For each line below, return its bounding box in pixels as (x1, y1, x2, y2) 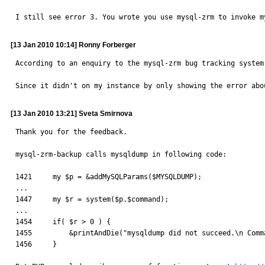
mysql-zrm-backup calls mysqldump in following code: (15, 150, 227, 159)
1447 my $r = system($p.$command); (15, 195, 169, 203)
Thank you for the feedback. (15, 128, 127, 136)
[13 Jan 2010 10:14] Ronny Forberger (11, 41, 136, 49)
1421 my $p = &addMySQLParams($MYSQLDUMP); (15, 173, 202, 181)
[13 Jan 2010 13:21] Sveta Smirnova (11, 109, 132, 118)
